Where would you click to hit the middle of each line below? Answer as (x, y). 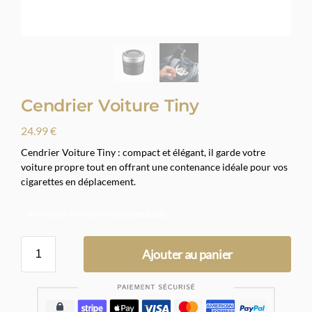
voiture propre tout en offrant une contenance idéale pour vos (154, 166)
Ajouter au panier (187, 254)
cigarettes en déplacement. (78, 181)
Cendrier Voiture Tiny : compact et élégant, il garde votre (143, 152)
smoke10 (148, 214)
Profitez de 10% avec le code (80, 214)
